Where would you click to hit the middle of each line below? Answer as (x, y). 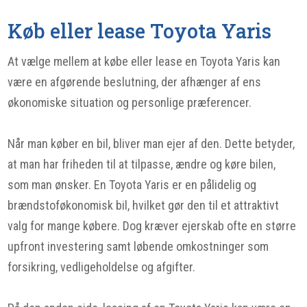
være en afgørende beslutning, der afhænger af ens (135, 82)
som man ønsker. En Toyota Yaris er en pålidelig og (132, 185)
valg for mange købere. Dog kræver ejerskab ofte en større (152, 226)
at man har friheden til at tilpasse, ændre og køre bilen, (142, 164)
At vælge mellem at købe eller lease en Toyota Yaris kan (144, 61)
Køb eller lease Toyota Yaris (140, 31)
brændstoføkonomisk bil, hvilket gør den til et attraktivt (144, 205)
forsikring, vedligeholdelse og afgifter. (102, 267)
